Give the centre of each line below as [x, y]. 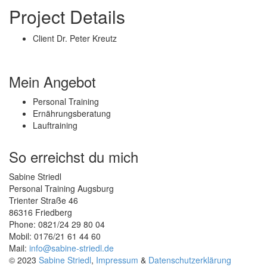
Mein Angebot [52, 82]
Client [44, 38]
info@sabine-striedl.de [72, 248]
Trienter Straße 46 [44, 201]
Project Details [67, 17]
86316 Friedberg [41, 212]
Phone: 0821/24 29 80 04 [57, 224]
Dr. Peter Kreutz [87, 38]
